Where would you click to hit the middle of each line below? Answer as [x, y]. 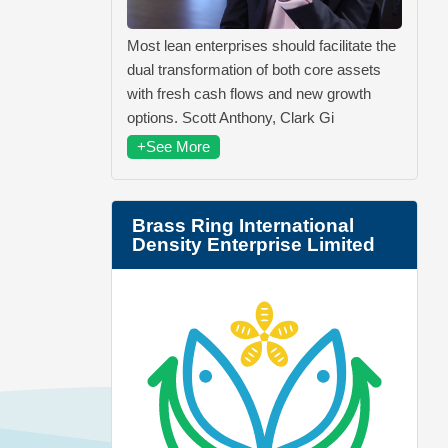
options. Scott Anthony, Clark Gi [230, 117]
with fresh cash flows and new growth [249, 93]
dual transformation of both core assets [254, 69]
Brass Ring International [243, 225]
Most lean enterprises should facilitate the [261, 45]
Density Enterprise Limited [253, 244]
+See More [173, 146]
